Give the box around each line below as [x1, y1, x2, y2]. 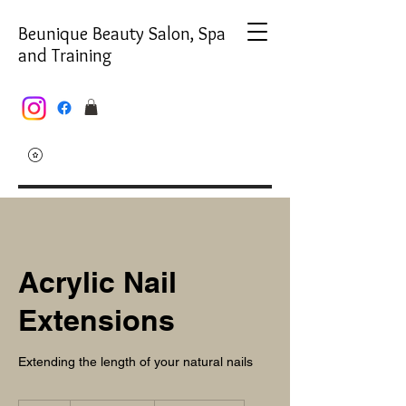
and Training [18, 44, 112, 66]
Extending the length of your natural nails [18, 353, 253, 369]
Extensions [18, 302, 175, 337]
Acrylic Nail [18, 264, 177, 299]
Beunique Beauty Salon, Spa [18, 23, 226, 44]
